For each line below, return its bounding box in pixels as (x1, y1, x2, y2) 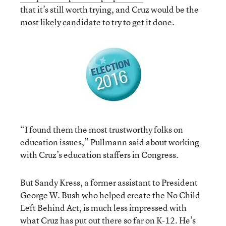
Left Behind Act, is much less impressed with (20, 202, 187, 213)
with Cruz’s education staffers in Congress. (20, 149, 179, 160)
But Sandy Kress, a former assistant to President (20, 177, 198, 188)
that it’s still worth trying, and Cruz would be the (20, 4, 199, 15)
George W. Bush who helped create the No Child (20, 189, 200, 201)
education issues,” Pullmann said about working (20, 136, 199, 148)
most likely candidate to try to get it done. (20, 16, 175, 28)
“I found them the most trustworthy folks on (20, 124, 183, 135)
